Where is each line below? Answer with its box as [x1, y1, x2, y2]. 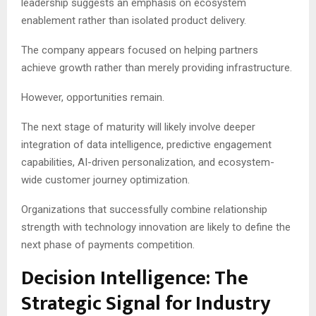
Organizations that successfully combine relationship [21, 202, 267, 216]
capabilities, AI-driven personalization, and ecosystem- [21, 155, 274, 169]
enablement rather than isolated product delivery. [21, 13, 246, 27]
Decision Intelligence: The [21, 261, 248, 295]
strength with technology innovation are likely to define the [21, 220, 291, 233]
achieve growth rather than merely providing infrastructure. [21, 61, 292, 74]
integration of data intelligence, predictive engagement [21, 138, 272, 151]
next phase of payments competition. [21, 238, 195, 251]
